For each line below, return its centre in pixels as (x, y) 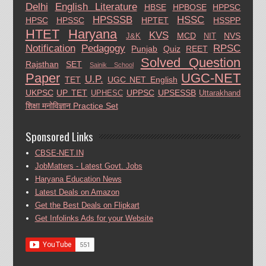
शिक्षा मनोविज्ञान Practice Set (72, 105)
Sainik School (112, 64)
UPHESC (107, 93)
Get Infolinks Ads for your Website (94, 218)
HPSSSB (112, 20)
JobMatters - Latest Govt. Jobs (88, 166)
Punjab (145, 48)
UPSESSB (177, 92)
